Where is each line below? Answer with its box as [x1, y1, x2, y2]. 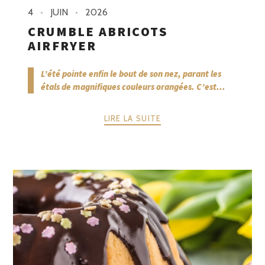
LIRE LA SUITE [104, 113, 161, 123]
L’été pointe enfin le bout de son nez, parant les [41, 68, 221, 80]
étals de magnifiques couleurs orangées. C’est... [41, 81, 225, 93]
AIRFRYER [28, 37, 97, 54]
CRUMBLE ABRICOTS [28, 23, 169, 40]
